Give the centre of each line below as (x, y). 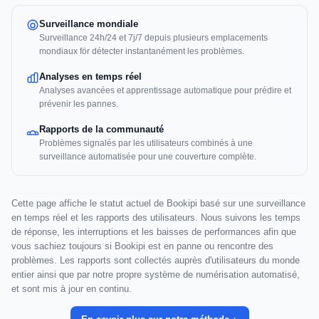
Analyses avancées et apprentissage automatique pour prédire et (165, 91)
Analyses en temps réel (90, 77)
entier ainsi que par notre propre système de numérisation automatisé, (156, 275)
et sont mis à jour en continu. (72, 289)
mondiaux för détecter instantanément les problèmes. (142, 52)
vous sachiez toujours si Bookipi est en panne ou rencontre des (142, 246)
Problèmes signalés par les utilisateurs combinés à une (146, 143)
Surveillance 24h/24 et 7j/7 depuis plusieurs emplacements (153, 38)
